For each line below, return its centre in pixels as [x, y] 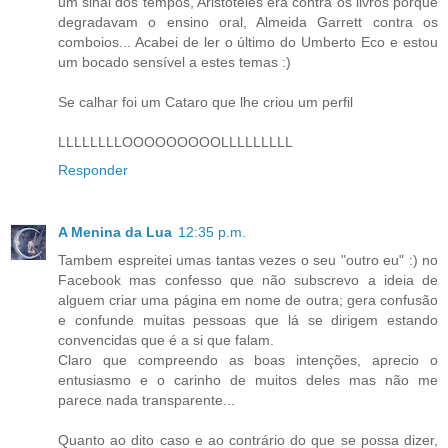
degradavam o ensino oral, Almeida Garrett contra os [248, 21]
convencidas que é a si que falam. [166, 339]
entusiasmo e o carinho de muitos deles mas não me [248, 379]
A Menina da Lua [115, 231]
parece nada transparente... [146, 399]
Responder [93, 169]
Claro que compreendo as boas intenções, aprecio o [248, 359]
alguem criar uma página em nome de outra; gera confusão [248, 299]
